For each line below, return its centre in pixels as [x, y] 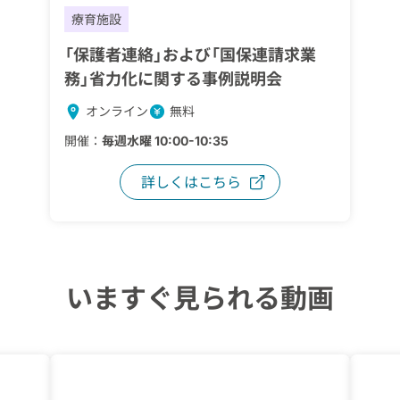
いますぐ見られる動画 [200, 298]
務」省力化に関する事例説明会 [173, 79]
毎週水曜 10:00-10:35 [165, 141]
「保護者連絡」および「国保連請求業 [190, 55]
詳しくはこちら [191, 182]
